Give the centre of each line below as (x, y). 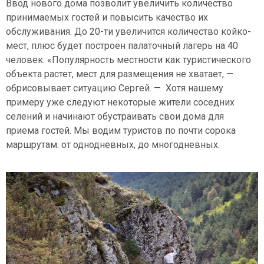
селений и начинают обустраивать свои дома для (115, 116)
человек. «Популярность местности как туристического (128, 60)
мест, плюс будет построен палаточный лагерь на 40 (122, 45)
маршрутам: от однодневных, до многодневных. (113, 144)
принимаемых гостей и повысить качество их (107, 17)
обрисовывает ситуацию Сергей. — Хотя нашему (115, 88)
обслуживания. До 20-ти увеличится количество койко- (128, 31)
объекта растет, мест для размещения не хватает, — (120, 74)
